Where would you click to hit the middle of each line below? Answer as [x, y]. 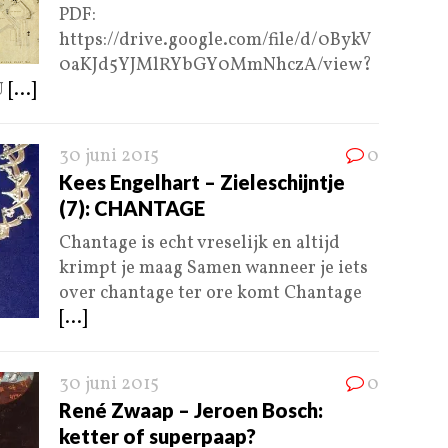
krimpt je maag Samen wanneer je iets [213, 269]
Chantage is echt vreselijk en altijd [199, 244]
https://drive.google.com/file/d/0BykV [215, 41]
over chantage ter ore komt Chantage [210, 294]
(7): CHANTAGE [132, 208]
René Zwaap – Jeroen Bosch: [191, 410]
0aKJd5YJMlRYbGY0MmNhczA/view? [215, 66]
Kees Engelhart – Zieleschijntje [202, 182]
